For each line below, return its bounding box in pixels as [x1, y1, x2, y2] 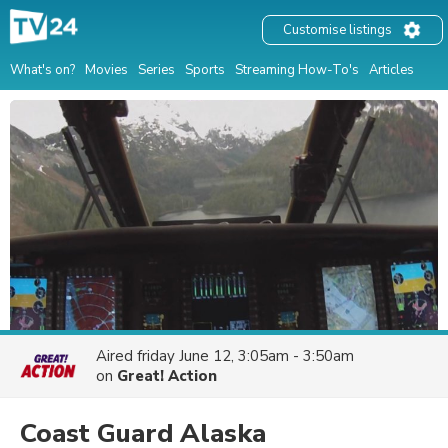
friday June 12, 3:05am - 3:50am [137, 346, 354, 366]
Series [138, 60, 175, 79]
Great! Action [117, 366, 217, 386]
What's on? [10, 60, 75, 79]
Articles [369, 60, 414, 79]
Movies [85, 60, 128, 79]
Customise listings [283, 21, 392, 40]
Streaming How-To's [235, 60, 359, 79]
